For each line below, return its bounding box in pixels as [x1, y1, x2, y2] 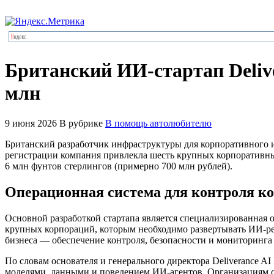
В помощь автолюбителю [105, 117, 212, 128]
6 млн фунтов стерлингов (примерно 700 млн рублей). [5, 160, 232, 171]
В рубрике [57, 117, 105, 128]
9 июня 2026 [5, 117, 57, 128]
